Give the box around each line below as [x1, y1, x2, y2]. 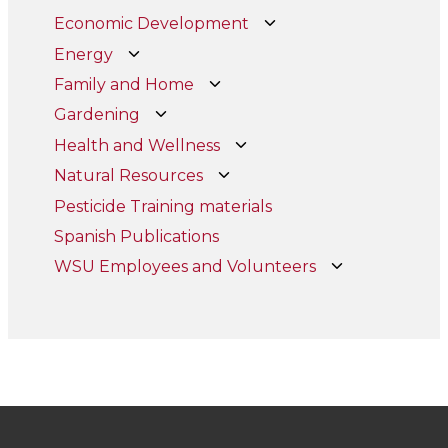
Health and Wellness [54, 135, 221, 155]
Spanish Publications [54, 226, 220, 246]
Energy [54, 44, 114, 64]
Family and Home [54, 74, 195, 94]
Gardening [54, 105, 141, 125]
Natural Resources [54, 166, 204, 186]
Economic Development [54, 14, 250, 34]
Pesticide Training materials [54, 196, 273, 216]
